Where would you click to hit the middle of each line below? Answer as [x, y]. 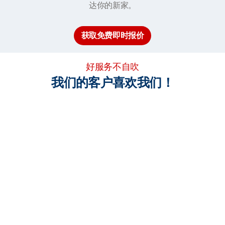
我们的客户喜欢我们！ [113, 82]
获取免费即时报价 [113, 35]
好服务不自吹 [113, 66]
